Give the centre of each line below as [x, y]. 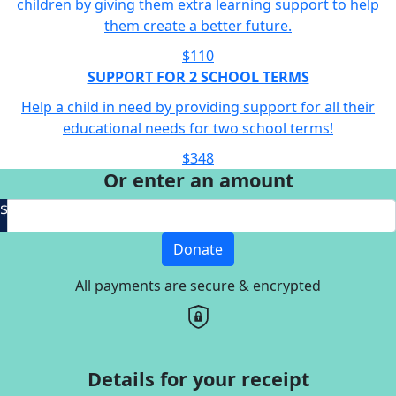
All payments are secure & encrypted [198, 285]
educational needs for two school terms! [198, 128]
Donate [198, 249]
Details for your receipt [198, 378]
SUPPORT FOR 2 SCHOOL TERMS [198, 76]
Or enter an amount [198, 179]
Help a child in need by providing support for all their [198, 107]
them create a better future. [198, 25]
